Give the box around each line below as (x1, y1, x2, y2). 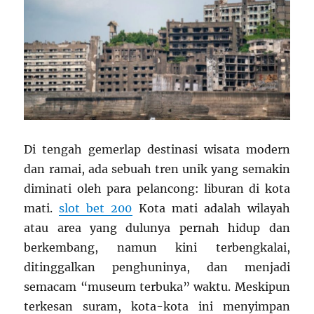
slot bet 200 (59, 200, 132, 215)
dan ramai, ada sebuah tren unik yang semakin (24, 161, 290, 176)
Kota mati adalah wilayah (132, 200, 290, 215)
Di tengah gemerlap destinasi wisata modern (24, 142, 290, 156)
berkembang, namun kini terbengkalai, (24, 240, 290, 254)
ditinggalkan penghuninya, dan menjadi (24, 259, 290, 274)
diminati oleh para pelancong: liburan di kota (24, 181, 290, 196)
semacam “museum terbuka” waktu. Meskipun (24, 279, 290, 294)
